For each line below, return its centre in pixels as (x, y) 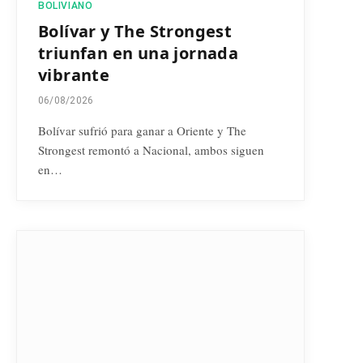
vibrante (74, 75)
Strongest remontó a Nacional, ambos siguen (151, 150)
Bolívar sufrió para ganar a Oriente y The (142, 131)
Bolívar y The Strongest (135, 32)
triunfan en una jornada (139, 53)
